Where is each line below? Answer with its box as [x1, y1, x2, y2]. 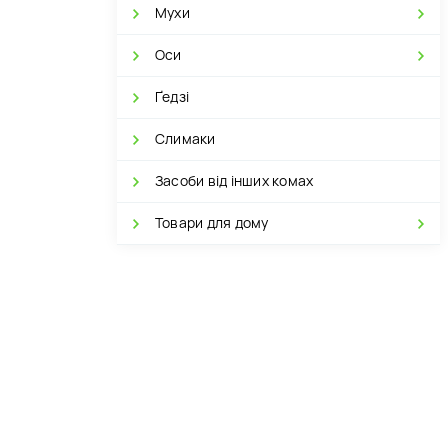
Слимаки [155, 130, 216, 148]
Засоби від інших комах [155, 172, 314, 190]
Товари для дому [155, 214, 269, 232]
